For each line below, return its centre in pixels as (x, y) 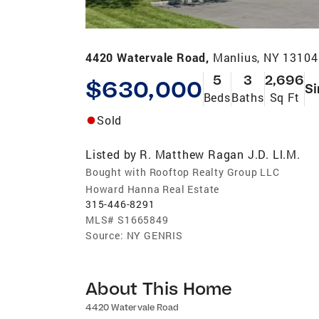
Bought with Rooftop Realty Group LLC (183, 172)
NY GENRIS (155, 235)
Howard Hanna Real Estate (153, 189)
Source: (105, 235)
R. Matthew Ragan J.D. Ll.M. (220, 154)
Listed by (111, 154)
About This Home (159, 288)
